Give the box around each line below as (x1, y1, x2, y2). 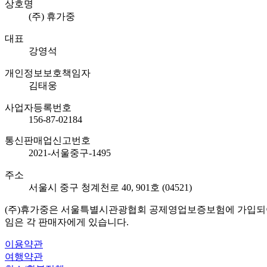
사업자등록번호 (5, 102, 72, 113)
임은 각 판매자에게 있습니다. (5, 216, 129, 227)
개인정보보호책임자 (5, 67, 91, 78)
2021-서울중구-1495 (29, 147, 111, 158)
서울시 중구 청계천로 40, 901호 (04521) (29, 182, 192, 193)
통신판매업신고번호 (5, 135, 91, 145)
